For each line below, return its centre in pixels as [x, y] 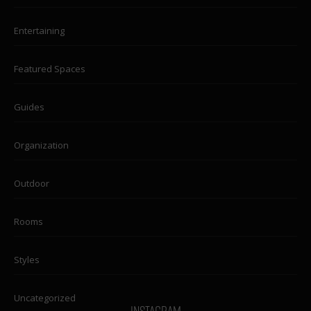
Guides [29, 107]
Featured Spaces [50, 69]
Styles [27, 260]
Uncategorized [45, 298]
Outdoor [32, 184]
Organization [41, 145]
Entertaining [39, 31]
